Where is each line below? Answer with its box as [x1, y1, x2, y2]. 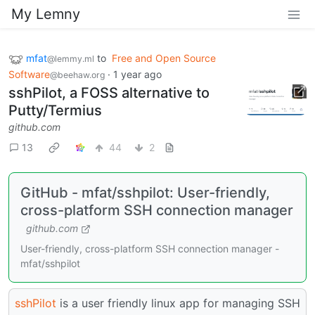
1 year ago [113, 67, 162, 80]
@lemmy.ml [47, 53, 94, 64]
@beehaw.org [50, 69, 105, 80]
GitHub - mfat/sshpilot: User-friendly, [20, 184, 270, 201]
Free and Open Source [112, 52, 216, 64]
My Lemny [11, 6, 80, 22]
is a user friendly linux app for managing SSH [56, 295, 300, 310]
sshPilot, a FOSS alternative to [8, 84, 210, 101]
